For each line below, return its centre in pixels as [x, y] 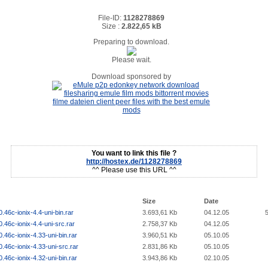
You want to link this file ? [134, 153]
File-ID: [111, 18]
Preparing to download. [131, 42]
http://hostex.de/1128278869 [134, 161]
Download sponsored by [131, 77]
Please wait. [131, 60]
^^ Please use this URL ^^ [134, 170]
